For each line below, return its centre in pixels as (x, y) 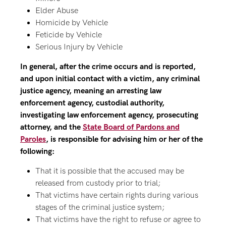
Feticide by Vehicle (69, 35)
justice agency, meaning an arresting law (91, 91)
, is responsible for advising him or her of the (124, 139)
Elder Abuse (57, 11)
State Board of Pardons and (131, 127)
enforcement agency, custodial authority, (92, 103)
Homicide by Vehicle (72, 23)
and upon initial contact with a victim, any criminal (110, 79)
